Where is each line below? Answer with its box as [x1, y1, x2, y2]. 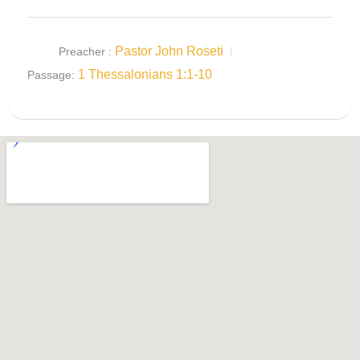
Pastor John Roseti [115, 44, 223, 59]
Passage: [27, 68, 75, 82]
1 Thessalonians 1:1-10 [78, 67, 212, 82]
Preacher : [59, 45, 112, 59]
